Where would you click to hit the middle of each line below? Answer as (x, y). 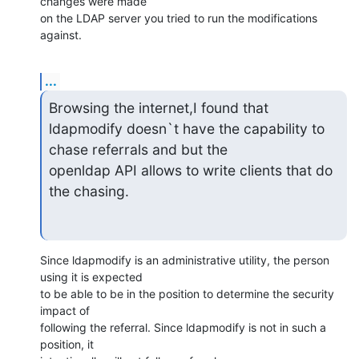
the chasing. (89, 191)
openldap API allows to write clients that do (190, 170)
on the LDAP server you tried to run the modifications (179, 18)
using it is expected (93, 277)
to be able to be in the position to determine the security (187, 294)
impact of (67, 311)
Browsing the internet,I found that (160, 107)
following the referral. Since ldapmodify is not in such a (183, 328)
